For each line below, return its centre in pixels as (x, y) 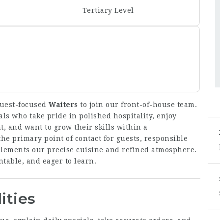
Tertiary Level (108, 10)
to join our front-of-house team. (137, 104)
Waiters (63, 104)
